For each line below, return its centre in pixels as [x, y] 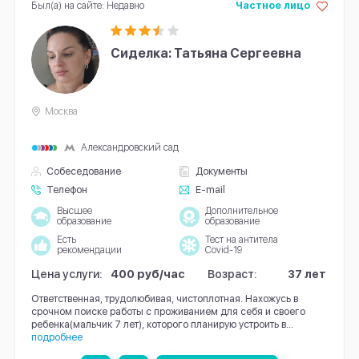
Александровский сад [129, 147]
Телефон [67, 189]
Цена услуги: [67, 274]
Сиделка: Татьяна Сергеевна [206, 54]
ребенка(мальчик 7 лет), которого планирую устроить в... [162, 324]
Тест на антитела [241, 240]
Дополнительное [241, 211]
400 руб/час [148, 274]
